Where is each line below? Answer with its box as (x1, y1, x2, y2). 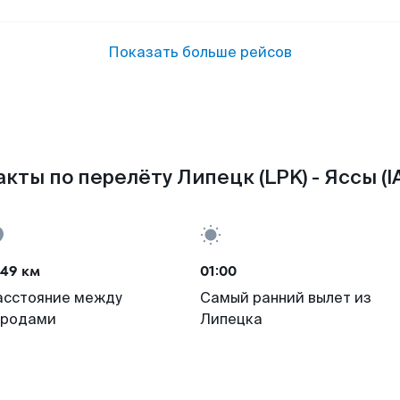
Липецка (200, 310, 262, 329)
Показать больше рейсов (108, 43, 292, 62)
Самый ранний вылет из (200, 288, 371, 307)
